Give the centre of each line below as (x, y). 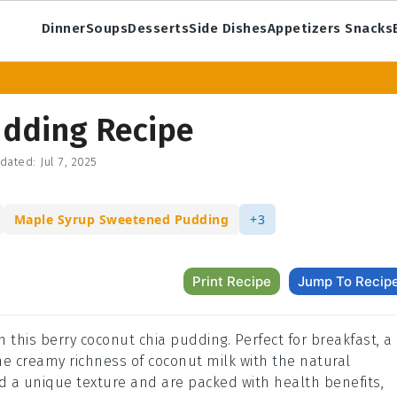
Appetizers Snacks (330, 28)
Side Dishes (228, 28)
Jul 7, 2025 (69, 162)
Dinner (63, 28)
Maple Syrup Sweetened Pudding (121, 219)
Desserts (159, 28)
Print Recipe (232, 281)
